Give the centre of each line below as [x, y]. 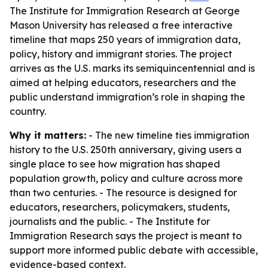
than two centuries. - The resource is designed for [123, 193]
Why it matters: [48, 135]
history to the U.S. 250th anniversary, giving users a [126, 150]
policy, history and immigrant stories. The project [121, 54]
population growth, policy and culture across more [126, 178]
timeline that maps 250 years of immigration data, [125, 39]
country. [28, 111]
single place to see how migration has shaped [115, 164]
